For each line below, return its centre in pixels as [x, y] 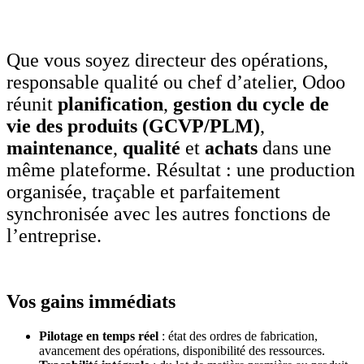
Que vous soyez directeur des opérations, [167, 60]
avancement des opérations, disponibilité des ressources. [182, 350]
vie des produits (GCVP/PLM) [133, 126]
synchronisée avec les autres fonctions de [169, 214]
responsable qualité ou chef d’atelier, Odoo [176, 82]
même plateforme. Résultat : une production [181, 170]
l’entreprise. [54, 236]
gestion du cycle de [251, 104]
